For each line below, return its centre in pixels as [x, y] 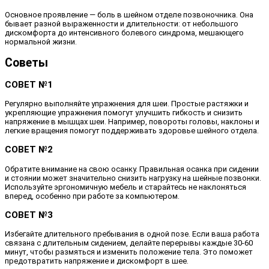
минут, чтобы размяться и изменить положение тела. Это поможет [129, 252]
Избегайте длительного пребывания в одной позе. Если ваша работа [132, 234]
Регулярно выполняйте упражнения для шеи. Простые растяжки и [127, 104]
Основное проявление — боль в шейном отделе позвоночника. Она [129, 14]
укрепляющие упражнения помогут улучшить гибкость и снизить [124, 113]
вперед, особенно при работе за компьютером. [92, 196]
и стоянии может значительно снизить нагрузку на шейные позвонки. [133, 178]
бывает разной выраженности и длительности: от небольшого [122, 23]
